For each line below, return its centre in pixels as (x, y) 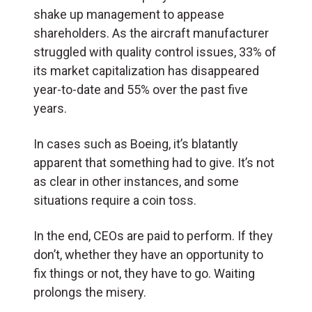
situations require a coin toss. (116, 200)
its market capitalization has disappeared (146, 70)
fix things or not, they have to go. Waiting (144, 273)
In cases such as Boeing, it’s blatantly (136, 143)
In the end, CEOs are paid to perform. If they (153, 235)
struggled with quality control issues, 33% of (155, 52)
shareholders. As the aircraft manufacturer (151, 33)
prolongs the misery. (91, 292)
